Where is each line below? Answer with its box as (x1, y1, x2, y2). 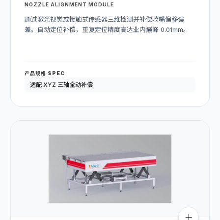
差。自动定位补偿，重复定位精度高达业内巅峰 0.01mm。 (25, 26, 190, 34)
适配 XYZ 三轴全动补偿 (29, 81, 93, 89)
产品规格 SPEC (25, 70, 65, 77)
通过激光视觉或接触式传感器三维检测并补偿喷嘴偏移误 (25, 15, 184, 24)
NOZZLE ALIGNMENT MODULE (25, 1, 114, 8)
